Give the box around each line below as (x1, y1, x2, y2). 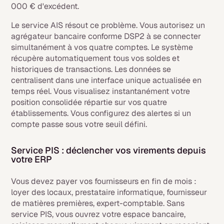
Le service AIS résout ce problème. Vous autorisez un (11, 20, 205, 30)
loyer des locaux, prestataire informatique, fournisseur (11, 187, 207, 197)
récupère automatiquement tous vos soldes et (11, 53, 180, 63)
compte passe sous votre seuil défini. (11, 119, 147, 129)
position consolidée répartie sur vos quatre (11, 97, 167, 107)
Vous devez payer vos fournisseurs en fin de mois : (11, 176, 197, 186)
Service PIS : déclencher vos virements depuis (11, 144, 206, 156)
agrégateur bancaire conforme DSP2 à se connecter (11, 31, 201, 41)
